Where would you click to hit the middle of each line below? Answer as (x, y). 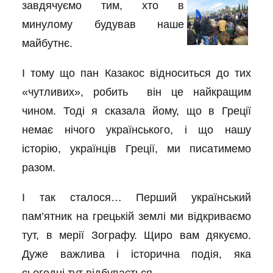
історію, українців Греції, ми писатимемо (136, 149)
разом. (39, 168)
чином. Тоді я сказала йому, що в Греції (136, 111)
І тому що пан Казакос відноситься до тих (136, 73)
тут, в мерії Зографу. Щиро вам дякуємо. (136, 235)
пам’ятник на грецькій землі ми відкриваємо (136, 216)
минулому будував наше (103, 24)
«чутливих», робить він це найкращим (136, 92)
